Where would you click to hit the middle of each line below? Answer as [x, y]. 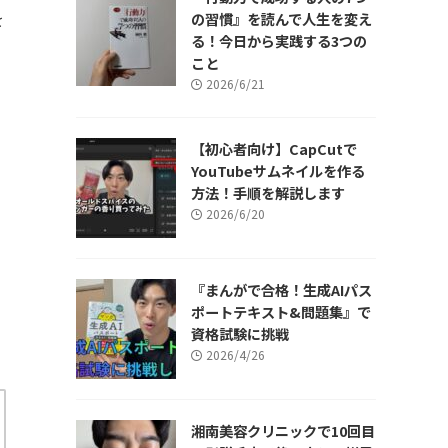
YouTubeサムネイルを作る [278, 170]
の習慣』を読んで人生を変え [281, 18]
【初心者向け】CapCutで [274, 148]
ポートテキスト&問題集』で [281, 311]
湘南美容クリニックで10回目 [283, 430]
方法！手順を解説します [268, 192]
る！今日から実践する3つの [279, 40]
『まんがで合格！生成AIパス [281, 289]
